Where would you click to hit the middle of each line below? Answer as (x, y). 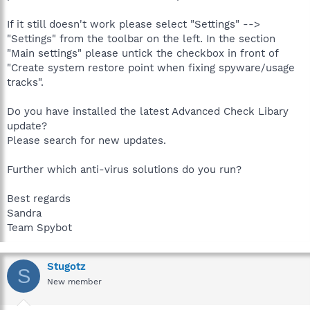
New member (74, 282)
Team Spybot (39, 228)
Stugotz (66, 266)
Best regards (39, 199)
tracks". (25, 82)
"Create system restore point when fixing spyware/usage (151, 68)
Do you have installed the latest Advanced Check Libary (148, 111)
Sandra (24, 213)
